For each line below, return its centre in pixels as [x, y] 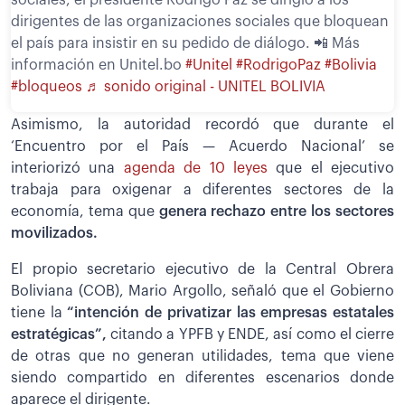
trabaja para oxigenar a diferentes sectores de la [202, 189]
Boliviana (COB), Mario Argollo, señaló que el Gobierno [202, 291]
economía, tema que [83, 211]
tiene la [39, 312]
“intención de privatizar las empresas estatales [231, 312]
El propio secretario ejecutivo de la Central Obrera [202, 269]
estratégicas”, [61, 334]
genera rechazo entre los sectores [274, 211]
